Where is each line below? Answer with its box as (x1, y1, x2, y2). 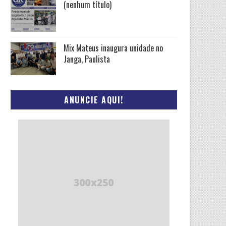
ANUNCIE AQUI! (64, 94, 124, 106)
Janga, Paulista (64, 53, 110, 65)
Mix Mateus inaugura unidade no (64, 42, 163, 54)
